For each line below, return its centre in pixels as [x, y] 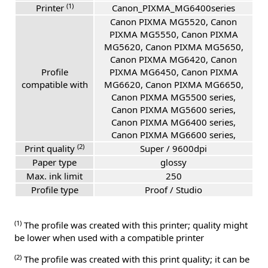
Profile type [54, 190]
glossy [173, 162]
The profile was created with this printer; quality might [135, 225]
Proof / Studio [173, 190]
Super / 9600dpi [173, 149]
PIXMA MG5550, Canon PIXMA [173, 34]
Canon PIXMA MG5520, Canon [173, 22]
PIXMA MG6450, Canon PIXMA [173, 72]
